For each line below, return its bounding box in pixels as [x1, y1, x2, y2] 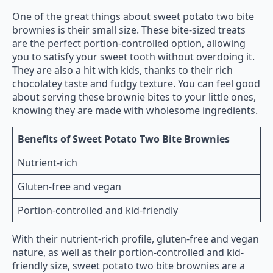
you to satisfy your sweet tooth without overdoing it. [12, 50, 255, 64]
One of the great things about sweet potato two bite [12, 10, 254, 24]
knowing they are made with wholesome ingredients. [12, 104, 258, 118]
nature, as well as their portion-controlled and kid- [12, 246, 244, 260]
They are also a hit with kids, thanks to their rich [12, 63, 233, 77]
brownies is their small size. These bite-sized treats [12, 23, 246, 37]
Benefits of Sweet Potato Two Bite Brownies [18, 132, 230, 146]
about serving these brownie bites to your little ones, [12, 90, 256, 104]
